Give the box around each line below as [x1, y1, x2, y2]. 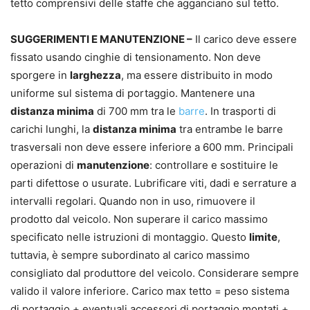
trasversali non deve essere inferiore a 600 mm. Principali [10, 140, 293, 154]
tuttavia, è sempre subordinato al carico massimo [10, 248, 250, 262]
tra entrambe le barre [176, 122, 283, 136]
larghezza [70, 69, 121, 82]
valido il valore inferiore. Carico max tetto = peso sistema [10, 284, 289, 298]
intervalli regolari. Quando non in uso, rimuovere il [10, 194, 255, 208]
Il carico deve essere [192, 33, 297, 46]
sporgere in [10, 69, 70, 82]
